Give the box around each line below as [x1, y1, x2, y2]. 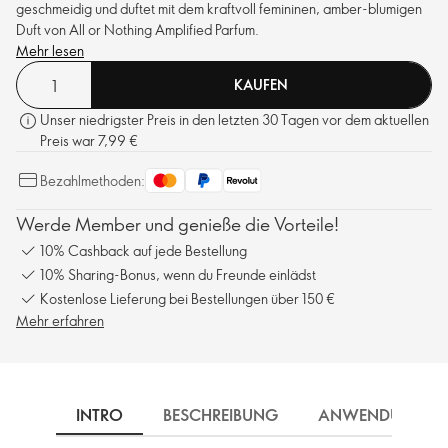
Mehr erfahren [16, 311, 104, 331]
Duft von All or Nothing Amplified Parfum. [16, 20, 259, 40]
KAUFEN [234, 75, 288, 95]
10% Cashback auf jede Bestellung [40, 240, 247, 260]
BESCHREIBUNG [163, 404, 278, 427]
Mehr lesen [16, 41, 84, 61]
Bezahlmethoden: [40, 171, 145, 191]
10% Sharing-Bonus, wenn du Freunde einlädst [40, 264, 316, 284]
